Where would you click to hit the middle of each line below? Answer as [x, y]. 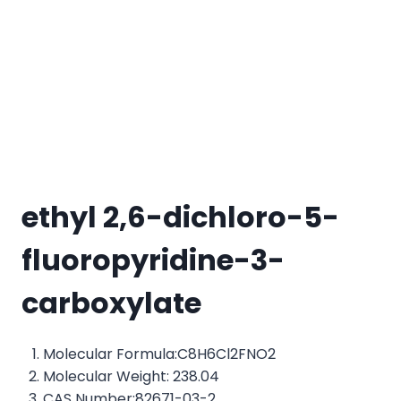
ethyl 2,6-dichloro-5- [180, 217]
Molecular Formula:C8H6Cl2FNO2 [159, 354]
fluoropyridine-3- [153, 260]
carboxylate [111, 303]
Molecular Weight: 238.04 [131, 376]
